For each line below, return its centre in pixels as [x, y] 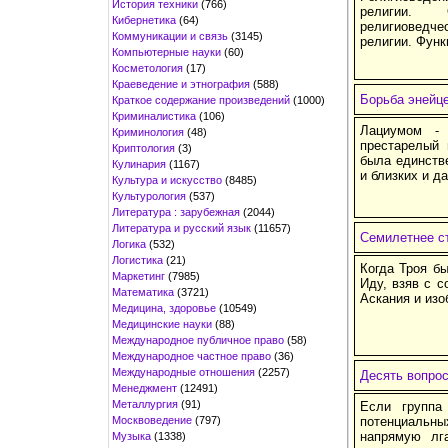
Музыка [131, 435]
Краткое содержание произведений [201, 99]
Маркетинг [138, 275]
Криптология [143, 147]
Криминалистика [154, 115]
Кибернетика [144, 19]
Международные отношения [183, 371]
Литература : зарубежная [176, 211]
